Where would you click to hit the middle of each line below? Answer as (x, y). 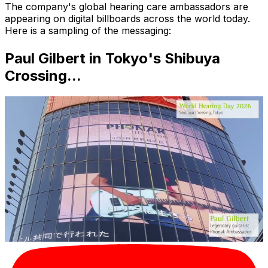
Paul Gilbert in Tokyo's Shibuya (112, 59)
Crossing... (43, 76)
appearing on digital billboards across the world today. (127, 18)
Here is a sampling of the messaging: (88, 30)
